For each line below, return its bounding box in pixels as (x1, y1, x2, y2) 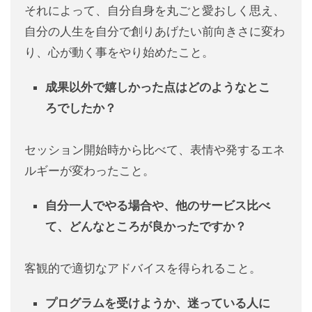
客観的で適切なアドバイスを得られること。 (24, 261, 261, 276)
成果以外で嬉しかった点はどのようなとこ (45, 80, 270, 95)
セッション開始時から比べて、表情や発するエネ (24, 143, 285, 157)
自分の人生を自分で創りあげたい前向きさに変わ (24, 24, 285, 39)
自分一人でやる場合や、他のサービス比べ (45, 198, 270, 213)
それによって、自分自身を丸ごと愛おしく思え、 (24, 3, 285, 18)
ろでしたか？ (45, 101, 116, 116)
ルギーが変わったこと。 (24, 164, 155, 178)
